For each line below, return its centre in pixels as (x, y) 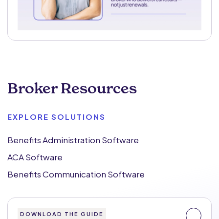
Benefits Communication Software (76, 174)
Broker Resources (72, 88)
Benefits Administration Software (73, 140)
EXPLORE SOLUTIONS (56, 117)
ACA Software (35, 157)
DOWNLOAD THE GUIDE (62, 214)
